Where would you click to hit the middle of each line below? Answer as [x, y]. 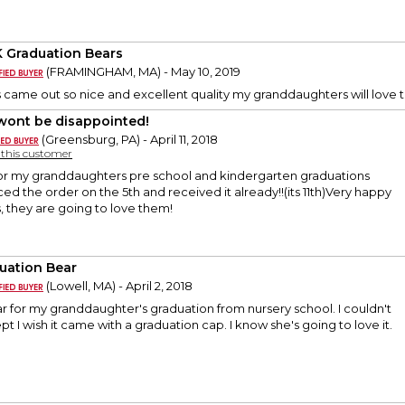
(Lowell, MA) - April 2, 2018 [118, 286]
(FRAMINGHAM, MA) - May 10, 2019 [142, 72]
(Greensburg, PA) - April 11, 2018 [128, 140]
